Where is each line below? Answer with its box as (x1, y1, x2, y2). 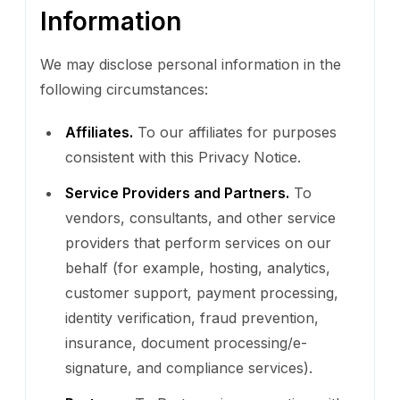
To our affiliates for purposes (133, 122, 337, 141)
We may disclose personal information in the (40, 54, 341, 73)
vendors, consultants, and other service (65, 208, 336, 227)
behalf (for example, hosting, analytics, (65, 258, 330, 277)
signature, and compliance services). (65, 358, 312, 377)
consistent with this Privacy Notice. (65, 147, 301, 166)
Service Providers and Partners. (65, 183, 289, 202)
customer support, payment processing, (65, 283, 338, 302)
